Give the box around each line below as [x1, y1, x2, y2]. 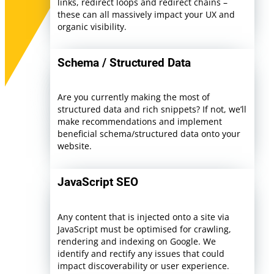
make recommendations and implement [57, 116, 222, 128]
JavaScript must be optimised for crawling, [57, 223, 231, 235]
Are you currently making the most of [57, 91, 210, 103]
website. [57, 140, 92, 152]
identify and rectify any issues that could [57, 247, 224, 259]
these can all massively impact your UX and [57, 9, 235, 21]
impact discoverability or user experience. [57, 259, 229, 272]
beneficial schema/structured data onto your [57, 128, 240, 140]
